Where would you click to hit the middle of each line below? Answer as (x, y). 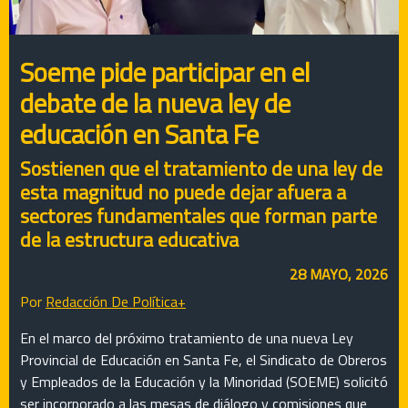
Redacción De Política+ (116, 302)
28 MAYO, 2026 (339, 275)
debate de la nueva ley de (155, 103)
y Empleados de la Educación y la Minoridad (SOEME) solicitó (204, 382)
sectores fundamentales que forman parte (199, 216)
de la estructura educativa (129, 240)
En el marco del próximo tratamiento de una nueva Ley (187, 338)
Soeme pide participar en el (165, 72)
